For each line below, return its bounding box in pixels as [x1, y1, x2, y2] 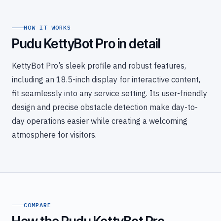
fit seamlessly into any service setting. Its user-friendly [12, 88, 207, 99]
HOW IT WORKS [24, 24, 71, 32]
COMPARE [24, 201, 51, 209]
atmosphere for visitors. [12, 130, 97, 140]
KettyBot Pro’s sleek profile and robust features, [12, 61, 186, 71]
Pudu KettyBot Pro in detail [12, 36, 161, 52]
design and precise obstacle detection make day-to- [12, 102, 198, 112]
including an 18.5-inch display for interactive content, [12, 74, 200, 85]
